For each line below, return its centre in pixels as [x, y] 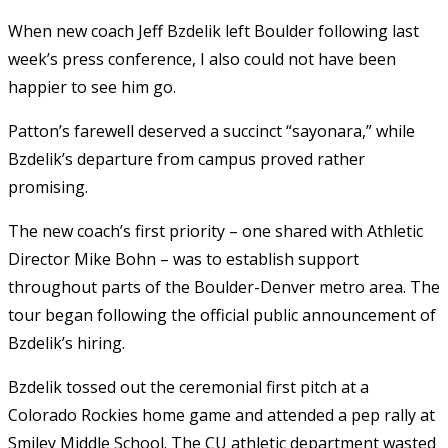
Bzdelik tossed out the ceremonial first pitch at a [188, 386]
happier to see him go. [92, 86]
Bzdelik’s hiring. [66, 342]
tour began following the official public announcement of [222, 314]
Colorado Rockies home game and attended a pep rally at [221, 414]
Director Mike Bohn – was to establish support [183, 258]
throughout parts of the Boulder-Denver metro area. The [224, 286]
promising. [48, 186]
